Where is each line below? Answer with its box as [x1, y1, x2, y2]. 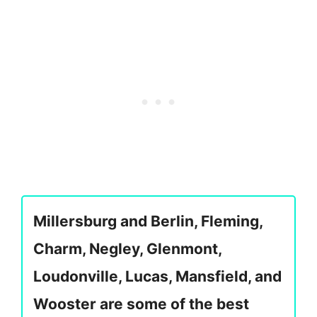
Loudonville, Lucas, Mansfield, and [33, 267, 282, 285]
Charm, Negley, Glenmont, [33, 239, 221, 258]
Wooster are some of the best [33, 294, 249, 313]
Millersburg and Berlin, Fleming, [33, 212, 263, 230]
